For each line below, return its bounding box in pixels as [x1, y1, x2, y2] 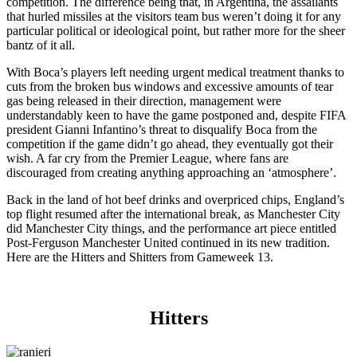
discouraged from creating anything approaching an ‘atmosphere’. [6, 165, 336, 179]
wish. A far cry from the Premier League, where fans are [6, 151, 288, 165]
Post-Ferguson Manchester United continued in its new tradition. [6, 235, 330, 249]
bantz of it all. [6, 37, 75, 52]
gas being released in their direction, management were [6, 93, 281, 108]
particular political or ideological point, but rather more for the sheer [6, 23, 345, 37]
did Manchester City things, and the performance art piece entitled [6, 221, 336, 235]
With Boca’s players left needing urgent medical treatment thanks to [6, 65, 344, 79]
